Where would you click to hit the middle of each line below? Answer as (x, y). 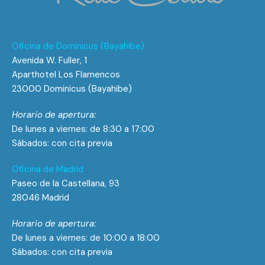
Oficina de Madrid (48, 169)
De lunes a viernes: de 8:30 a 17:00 (83, 129)
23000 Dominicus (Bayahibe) (72, 89)
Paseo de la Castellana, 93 (66, 183)
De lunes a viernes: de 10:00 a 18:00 (86, 238)
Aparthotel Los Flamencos (66, 75)
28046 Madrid (41, 198)
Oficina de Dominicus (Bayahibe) (78, 46)
